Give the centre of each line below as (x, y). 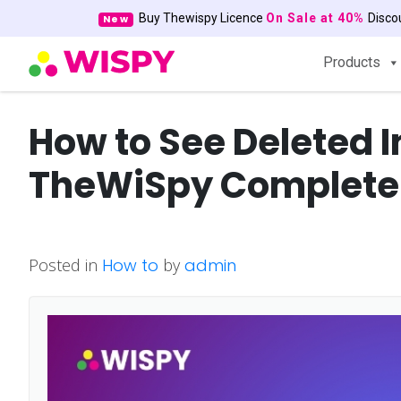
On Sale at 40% (316, 18)
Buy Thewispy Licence (199, 18)
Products (352, 62)
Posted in (65, 265)
